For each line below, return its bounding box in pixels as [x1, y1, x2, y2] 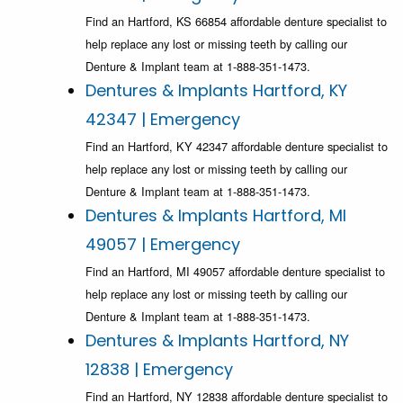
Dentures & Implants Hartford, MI [85, 204, 346, 228]
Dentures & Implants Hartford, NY [85, 329, 349, 353]
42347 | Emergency [85, 108, 240, 131]
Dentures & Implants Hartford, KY [85, 79, 347, 103]
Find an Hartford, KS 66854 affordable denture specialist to [85, 13, 387, 31]
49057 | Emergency [85, 233, 240, 256]
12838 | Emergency [85, 358, 233, 381]
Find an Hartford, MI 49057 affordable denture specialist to [85, 263, 385, 281]
